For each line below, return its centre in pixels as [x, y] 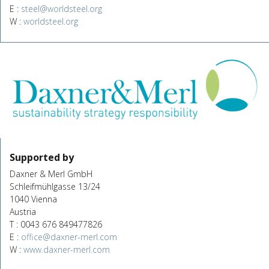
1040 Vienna [33, 199]
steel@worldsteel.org [62, 8]
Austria [23, 211]
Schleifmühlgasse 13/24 [55, 186]
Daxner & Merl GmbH [51, 174]
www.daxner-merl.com [67, 249]
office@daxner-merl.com [69, 237]
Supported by [42, 157]
